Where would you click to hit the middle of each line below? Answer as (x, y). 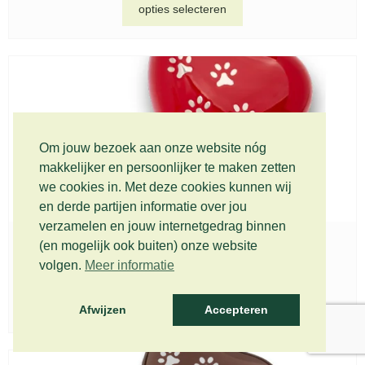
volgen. (62, 266)
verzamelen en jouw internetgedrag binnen (163, 226)
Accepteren (236, 310)
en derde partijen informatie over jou (143, 207)
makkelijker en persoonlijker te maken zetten (167, 168)
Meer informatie (130, 266)
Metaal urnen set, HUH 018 (182, 249)
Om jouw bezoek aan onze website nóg (153, 148)
